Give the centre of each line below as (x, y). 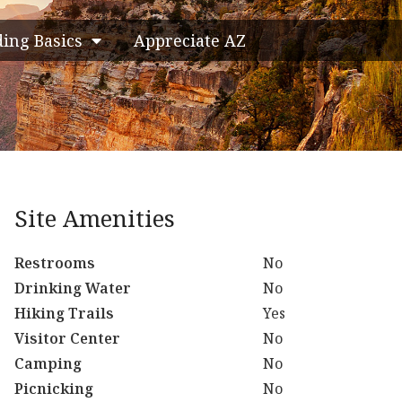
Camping (48, 363)
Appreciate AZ (190, 40)
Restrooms (55, 263)
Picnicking (54, 389)
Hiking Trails (64, 313)
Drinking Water (73, 288)
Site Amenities (95, 218)
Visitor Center (67, 338)
